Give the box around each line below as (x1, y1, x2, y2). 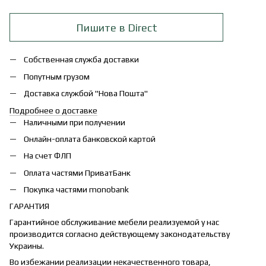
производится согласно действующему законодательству (9, 229, 230, 239)
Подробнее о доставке (9, 105, 97, 115)
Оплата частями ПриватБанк (24, 167, 131, 178)
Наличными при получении (24, 117, 125, 127)
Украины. (9, 241, 46, 251)
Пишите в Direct (75, 21, 157, 34)
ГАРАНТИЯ (9, 201, 49, 211)
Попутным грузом (24, 71, 90, 81)
